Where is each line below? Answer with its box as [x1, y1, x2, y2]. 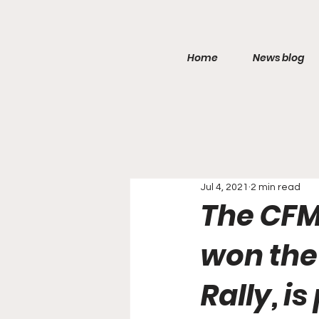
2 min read [251, 182, 300, 192]
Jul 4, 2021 [201, 182, 249, 192]
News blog [252, 51, 304, 65]
